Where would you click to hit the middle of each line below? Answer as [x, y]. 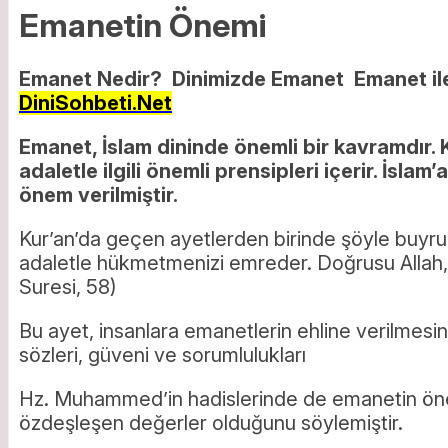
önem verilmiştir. [98, 194]
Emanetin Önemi [142, 26]
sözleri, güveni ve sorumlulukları [162, 354]
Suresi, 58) [68, 286]
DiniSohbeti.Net [95, 102]
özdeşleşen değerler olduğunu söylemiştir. [211, 422]
